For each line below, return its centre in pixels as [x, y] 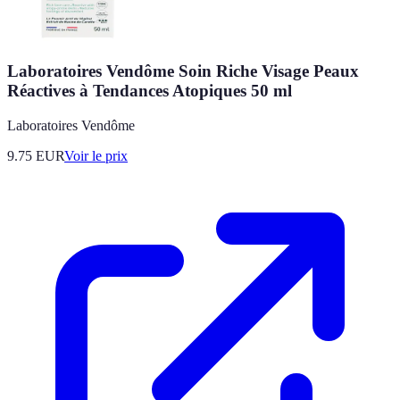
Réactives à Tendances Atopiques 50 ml [150, 91]
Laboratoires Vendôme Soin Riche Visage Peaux [183, 71]
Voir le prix [96, 155]
